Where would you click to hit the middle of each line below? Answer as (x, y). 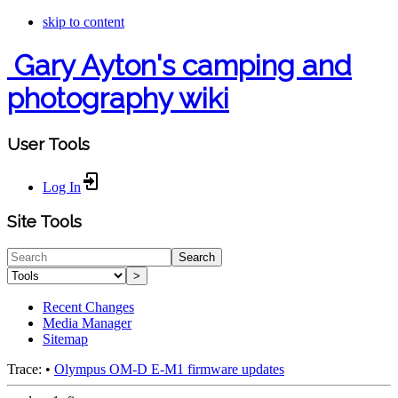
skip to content (84, 22)
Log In (62, 187)
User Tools (48, 143)
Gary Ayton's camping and (183, 66)
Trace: (24, 370)
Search (197, 258)
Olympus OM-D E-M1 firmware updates (169, 370)
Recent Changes (88, 307)
